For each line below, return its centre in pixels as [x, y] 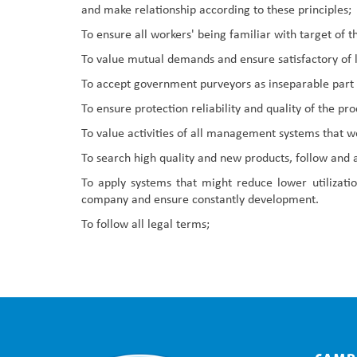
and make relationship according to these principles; [216, 11]
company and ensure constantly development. [200, 200]
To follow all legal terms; [145, 225]
